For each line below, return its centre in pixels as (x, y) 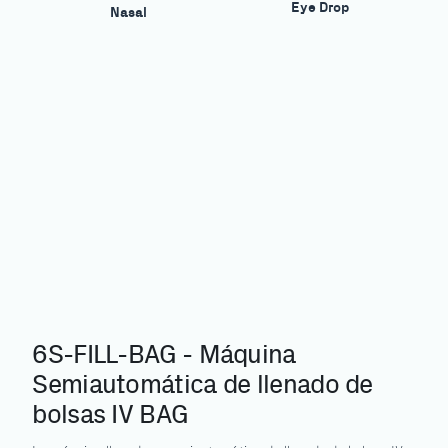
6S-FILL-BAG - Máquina (164, 355)
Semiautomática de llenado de (202, 385)
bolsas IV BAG (110, 415)
